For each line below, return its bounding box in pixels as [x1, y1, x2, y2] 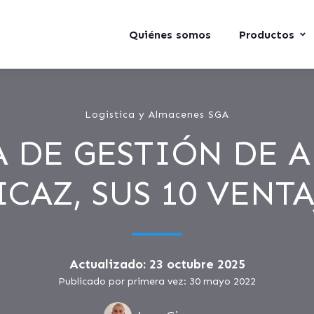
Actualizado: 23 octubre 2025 [69, 257, 245, 272]
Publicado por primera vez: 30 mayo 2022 [58, 275, 256, 287]
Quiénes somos [129, 28, 211, 41]
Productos [239, 28, 294, 41]
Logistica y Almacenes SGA [85, 109, 229, 121]
